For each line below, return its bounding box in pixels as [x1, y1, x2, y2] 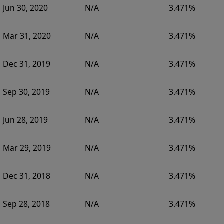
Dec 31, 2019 [2, 58, 50, 70]
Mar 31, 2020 [2, 30, 51, 42]
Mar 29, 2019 [2, 142, 51, 154]
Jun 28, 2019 [2, 114, 48, 126]
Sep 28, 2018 [2, 198, 50, 210]
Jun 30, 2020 [2, 2, 48, 14]
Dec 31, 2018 [2, 170, 50, 182]
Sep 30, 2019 [2, 86, 50, 98]
